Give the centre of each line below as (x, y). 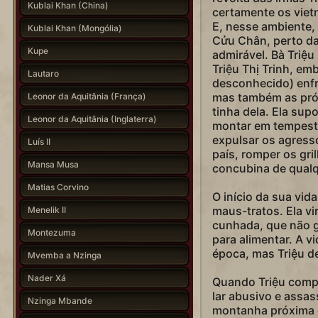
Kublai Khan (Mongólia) (75, 28)
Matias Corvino (58, 187)
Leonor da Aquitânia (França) (87, 96)
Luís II (39, 141)
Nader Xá (46, 278)
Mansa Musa (53, 164)
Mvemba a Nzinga (64, 255)
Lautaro (43, 73)
